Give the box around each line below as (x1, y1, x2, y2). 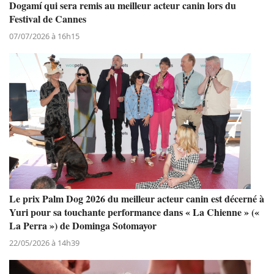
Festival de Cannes (9, 11, 86, 26)
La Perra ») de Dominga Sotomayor (9, 218, 157, 232)
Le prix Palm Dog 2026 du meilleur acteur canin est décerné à (9, 191, 264, 206)
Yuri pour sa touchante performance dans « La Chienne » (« (9, 204, 259, 219)
